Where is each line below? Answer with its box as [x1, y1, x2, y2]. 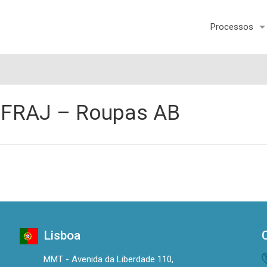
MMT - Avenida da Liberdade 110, [43, 254, 173, 265]
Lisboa [43, 228, 80, 243]
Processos [210, 21, 253, 32]
